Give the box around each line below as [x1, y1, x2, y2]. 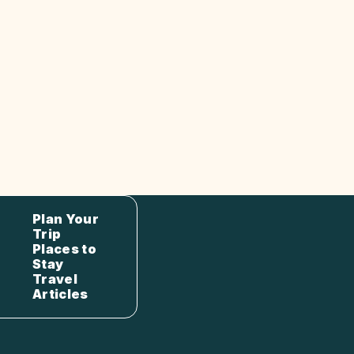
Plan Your [32, 210, 99, 227]
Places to [32, 240, 96, 257]
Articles [32, 285, 88, 302]
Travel [32, 270, 77, 287]
